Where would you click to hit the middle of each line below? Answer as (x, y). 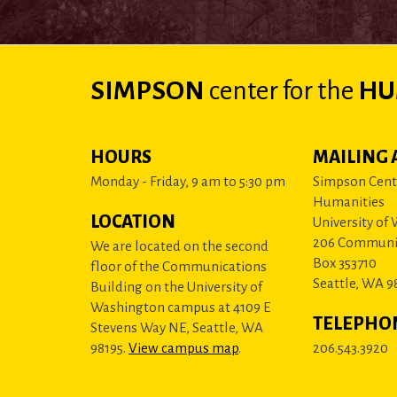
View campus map (183, 347)
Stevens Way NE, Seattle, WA (177, 327)
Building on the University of (176, 286)
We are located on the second (179, 245)
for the (316, 90)
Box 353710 (344, 262)
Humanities (348, 201)
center (244, 90)
